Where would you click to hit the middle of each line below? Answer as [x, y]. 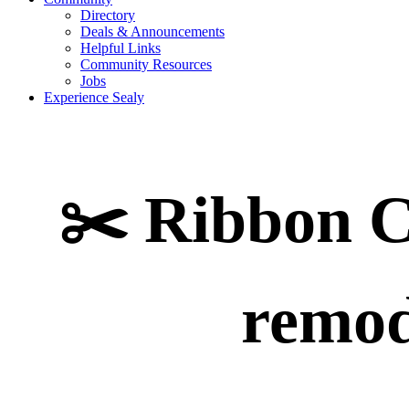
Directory [108, 15]
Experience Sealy [94, 97]
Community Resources [146, 64]
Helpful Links [121, 48]
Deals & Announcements [152, 31]
